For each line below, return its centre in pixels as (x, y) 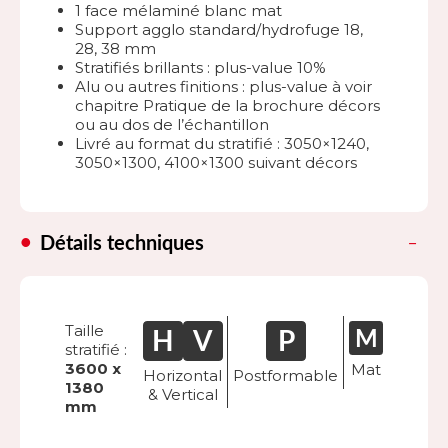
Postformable (285, 375)
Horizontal (182, 375)
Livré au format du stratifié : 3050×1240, (222, 143)
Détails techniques (122, 243)
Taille (84, 330)
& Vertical (182, 394)
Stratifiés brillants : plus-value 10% (200, 67)
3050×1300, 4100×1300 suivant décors (216, 162)
